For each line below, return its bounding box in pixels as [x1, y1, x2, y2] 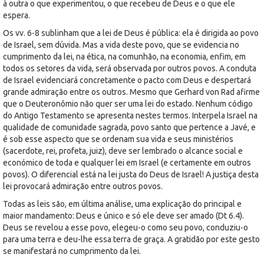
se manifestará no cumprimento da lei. [3, 246, 141, 256]
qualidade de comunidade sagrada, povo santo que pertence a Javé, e [3, 122, 256, 132]
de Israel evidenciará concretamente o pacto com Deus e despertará [3, 75, 251, 85]
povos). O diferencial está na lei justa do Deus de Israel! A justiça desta [3, 169, 259, 179]
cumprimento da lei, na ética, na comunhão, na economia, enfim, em [3, 51, 246, 61]
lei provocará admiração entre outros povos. [3, 181, 163, 191]
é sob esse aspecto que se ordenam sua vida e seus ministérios [3, 134, 233, 144]
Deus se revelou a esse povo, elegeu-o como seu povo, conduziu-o [3, 222, 248, 232]
